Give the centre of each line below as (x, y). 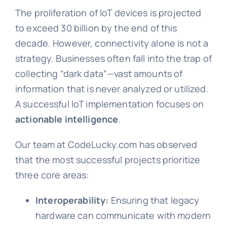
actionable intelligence (67, 119)
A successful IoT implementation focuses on (109, 104)
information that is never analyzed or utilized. (112, 89)
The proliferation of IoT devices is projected (108, 13)
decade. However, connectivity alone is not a (112, 43)
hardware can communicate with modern (123, 216)
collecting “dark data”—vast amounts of (99, 74)
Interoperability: (72, 200)
